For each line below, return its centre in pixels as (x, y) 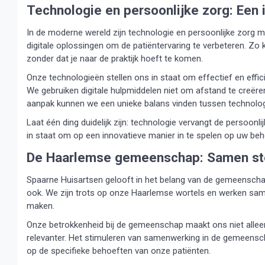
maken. (41, 206)
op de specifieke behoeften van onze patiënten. (119, 251)
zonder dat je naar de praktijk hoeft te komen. (115, 59)
